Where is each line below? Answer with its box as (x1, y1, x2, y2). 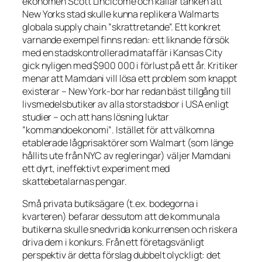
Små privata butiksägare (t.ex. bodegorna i (22, 196, 198, 210)
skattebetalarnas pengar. (22, 174, 127, 188)
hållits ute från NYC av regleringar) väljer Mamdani (22, 149, 231, 162)
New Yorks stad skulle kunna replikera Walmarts (22, 7, 219, 20)
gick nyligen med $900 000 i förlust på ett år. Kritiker (22, 58, 238, 72)
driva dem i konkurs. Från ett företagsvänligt (22, 235, 204, 249)
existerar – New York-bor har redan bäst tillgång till (22, 84, 231, 98)
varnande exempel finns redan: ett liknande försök (22, 33, 230, 46)
